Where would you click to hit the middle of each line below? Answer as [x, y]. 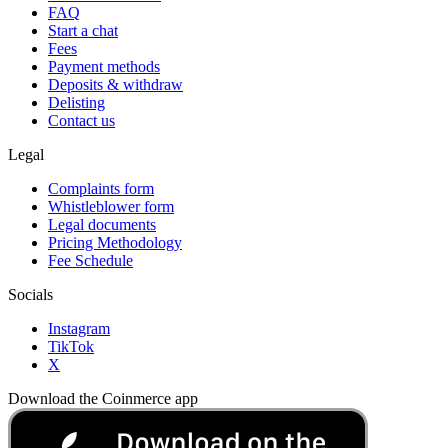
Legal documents [102, 224]
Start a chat [83, 30]
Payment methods [104, 66]
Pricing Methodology [115, 242]
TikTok [71, 346]
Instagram [79, 328]
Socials [30, 294]
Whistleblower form [111, 206]
